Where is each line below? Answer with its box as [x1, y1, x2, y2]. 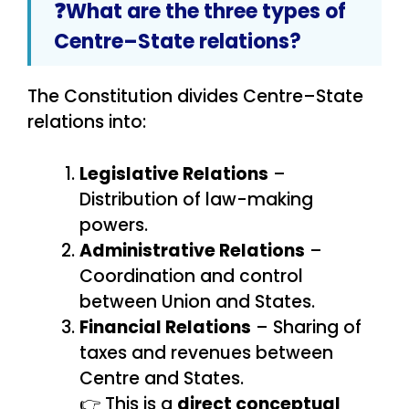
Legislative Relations [79, 161, 268, 186]
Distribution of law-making [79, 186, 313, 212]
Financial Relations [79, 314, 251, 340]
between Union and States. [79, 288, 315, 314]
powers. [79, 212, 148, 237]
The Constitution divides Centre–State [27, 84, 363, 110]
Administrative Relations [79, 237, 305, 263]
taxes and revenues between [79, 340, 333, 365]
